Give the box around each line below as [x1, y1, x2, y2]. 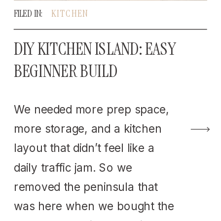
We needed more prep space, [14, 102, 169, 116]
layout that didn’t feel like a [14, 141, 154, 155]
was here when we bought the [14, 199, 174, 213]
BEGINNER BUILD [14, 59, 118, 82]
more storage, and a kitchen [14, 121, 162, 136]
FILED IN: [14, 7, 44, 20]
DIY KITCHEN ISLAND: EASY [14, 37, 177, 61]
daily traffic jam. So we [14, 160, 132, 175]
